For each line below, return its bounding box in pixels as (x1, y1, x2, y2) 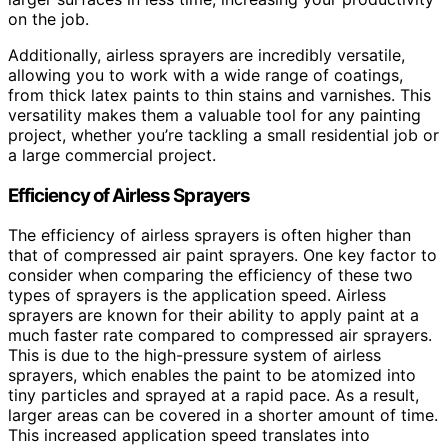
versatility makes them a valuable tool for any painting (8, 104, 421, 125)
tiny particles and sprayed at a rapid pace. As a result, (8, 385, 419, 406)
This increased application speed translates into (8, 425, 370, 446)
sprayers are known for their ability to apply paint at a (8, 305, 419, 326)
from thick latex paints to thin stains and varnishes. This (8, 84, 431, 105)
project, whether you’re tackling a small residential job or (8, 124, 439, 145)
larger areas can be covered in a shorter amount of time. (8, 405, 438, 426)
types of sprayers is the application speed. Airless (8, 285, 386, 306)
